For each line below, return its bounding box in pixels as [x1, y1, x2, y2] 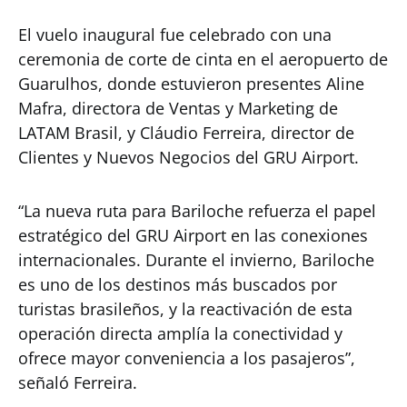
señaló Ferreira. [18, 372, 137, 393]
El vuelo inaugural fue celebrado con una [18, 24, 332, 45]
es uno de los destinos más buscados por [18, 273, 337, 295]
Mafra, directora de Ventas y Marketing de [18, 97, 338, 119]
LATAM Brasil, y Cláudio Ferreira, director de [18, 122, 354, 144]
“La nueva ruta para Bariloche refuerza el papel [18, 200, 376, 222]
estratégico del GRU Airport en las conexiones [18, 224, 368, 246]
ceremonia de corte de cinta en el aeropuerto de [18, 48, 388, 70]
